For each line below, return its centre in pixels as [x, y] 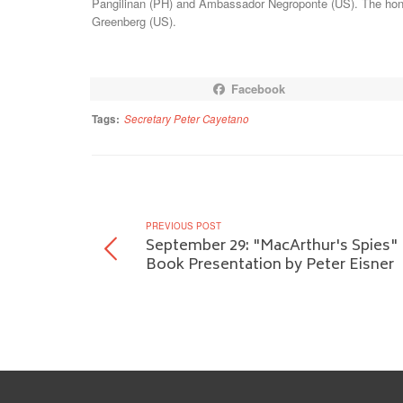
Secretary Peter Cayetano [186, 119]
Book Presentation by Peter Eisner [270, 266]
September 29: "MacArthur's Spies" [272, 247]
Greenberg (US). [134, 22]
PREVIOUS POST [184, 226]
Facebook [258, 89]
